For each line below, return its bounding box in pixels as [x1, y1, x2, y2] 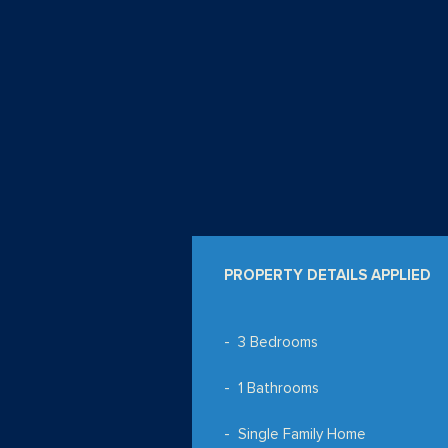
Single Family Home [237, 425, 366, 444]
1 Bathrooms [237, 379, 319, 398]
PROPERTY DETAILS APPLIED [224, 266, 431, 285]
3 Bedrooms [237, 333, 318, 352]
